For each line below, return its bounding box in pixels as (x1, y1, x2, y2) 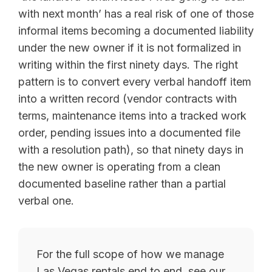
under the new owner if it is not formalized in (18, 41, 241, 54)
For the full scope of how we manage (36, 247, 224, 260)
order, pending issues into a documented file (18, 126, 240, 139)
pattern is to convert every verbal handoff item (18, 75, 251, 88)
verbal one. (18, 194, 74, 207)
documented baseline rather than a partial (18, 177, 226, 190)
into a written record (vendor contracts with (18, 92, 237, 105)
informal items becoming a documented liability (18, 24, 254, 37)
